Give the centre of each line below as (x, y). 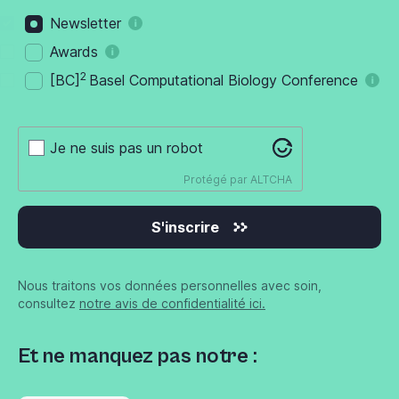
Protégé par (216, 179)
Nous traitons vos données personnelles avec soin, (170, 286)
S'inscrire (185, 228)
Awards (74, 52)
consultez (49, 304)
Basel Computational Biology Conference (224, 81)
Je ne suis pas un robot (127, 148)
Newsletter (85, 24)
